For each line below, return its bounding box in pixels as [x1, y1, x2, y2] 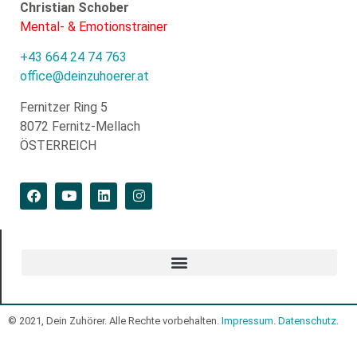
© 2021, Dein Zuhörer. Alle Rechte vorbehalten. [8, 314, 222, 327]
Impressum [222, 314, 273, 327]
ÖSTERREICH [20, 137, 96, 153]
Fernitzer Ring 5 [20, 99, 108, 115]
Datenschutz [278, 314, 336, 327]
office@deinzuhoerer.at [20, 69, 149, 84]
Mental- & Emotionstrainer [20, 18, 167, 34]
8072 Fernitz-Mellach [20, 118, 140, 134]
